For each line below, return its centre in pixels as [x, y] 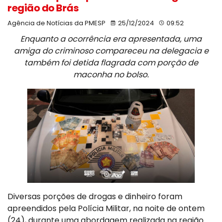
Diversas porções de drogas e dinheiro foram [95, 197]
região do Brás [43, 8]
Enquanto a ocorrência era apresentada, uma [111, 39]
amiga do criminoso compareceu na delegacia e [111, 51]
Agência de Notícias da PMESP [56, 23]
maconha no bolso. [111, 75]
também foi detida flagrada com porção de [111, 63]
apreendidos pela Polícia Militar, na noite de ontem [106, 209]
